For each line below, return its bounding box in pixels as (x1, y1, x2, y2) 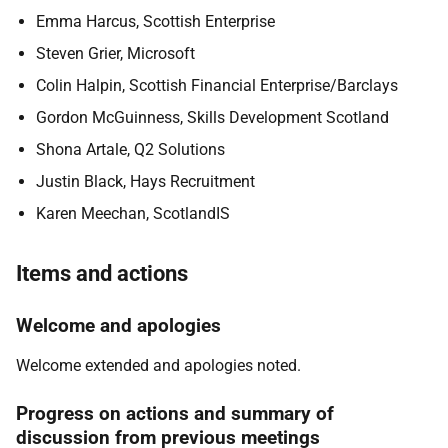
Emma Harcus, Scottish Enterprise (36, 12, 275, 31)
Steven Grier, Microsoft (36, 44, 195, 63)
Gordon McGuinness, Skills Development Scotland (36, 108, 389, 127)
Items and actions (16, 261, 188, 286)
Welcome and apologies (16, 314, 221, 337)
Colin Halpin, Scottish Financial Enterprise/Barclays (36, 76, 398, 95)
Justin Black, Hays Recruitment (36, 172, 255, 191)
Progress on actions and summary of (16, 402, 334, 425)
